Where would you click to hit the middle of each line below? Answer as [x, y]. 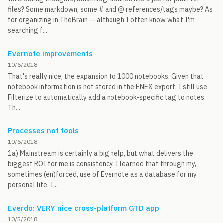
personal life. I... [33, 185]
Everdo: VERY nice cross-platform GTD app [84, 208]
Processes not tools [43, 131]
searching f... [28, 30]
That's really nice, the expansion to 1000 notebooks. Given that [106, 76]
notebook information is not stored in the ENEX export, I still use [108, 87]
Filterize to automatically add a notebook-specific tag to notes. [107, 97]
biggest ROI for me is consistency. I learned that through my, [102, 164]
